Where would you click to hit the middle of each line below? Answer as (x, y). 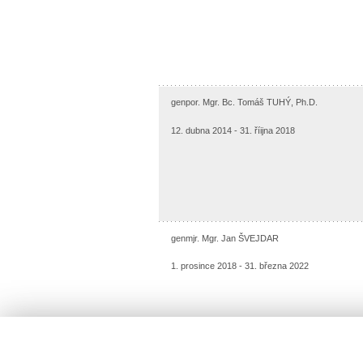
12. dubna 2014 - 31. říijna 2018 (233, 131)
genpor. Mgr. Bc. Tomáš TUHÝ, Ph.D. (244, 102)
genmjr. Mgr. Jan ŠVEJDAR (224, 238)
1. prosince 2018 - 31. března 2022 (239, 265)
